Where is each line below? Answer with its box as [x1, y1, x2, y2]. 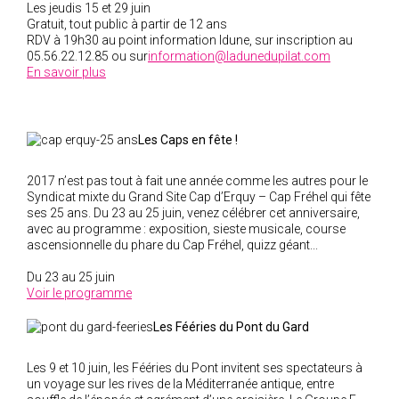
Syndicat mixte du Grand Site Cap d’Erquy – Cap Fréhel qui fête [27, 190, 370, 204]
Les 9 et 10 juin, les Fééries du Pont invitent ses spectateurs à [27, 361, 362, 375]
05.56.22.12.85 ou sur [27, 49, 148, 63]
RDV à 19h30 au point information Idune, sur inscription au [27, 33, 353, 47]
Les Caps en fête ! [138, 133, 238, 147]
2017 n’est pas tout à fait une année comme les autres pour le [27, 174, 368, 188]
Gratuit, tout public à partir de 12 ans [27, 17, 227, 31]
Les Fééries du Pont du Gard [153, 320, 309, 334]
